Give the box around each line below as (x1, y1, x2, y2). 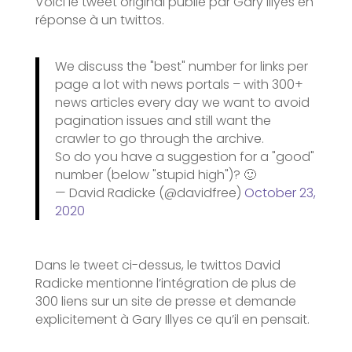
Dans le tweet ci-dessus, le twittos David (35, 255, 280, 274)
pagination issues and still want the (54, 111, 271, 130)
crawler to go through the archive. (54, 129, 264, 148)
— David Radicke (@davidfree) (54, 183, 244, 202)
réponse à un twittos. (35, 10, 164, 29)
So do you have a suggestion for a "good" (54, 147, 314, 166)
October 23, (244, 183, 316, 202)
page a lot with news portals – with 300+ (54, 75, 303, 93)
